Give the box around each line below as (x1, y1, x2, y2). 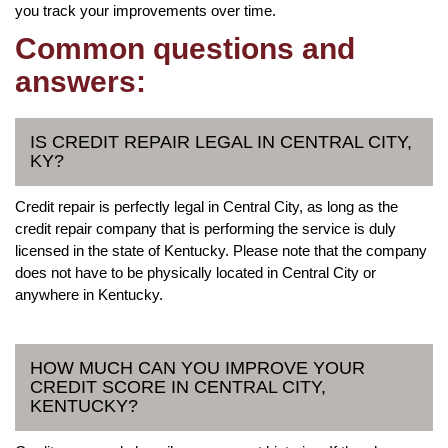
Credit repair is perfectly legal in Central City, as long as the (15, 197, 398, 215)
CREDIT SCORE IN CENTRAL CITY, (30, 376, 326, 397)
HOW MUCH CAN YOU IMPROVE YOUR (30, 357, 365, 378)
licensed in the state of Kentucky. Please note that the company (15, 241, 427, 259)
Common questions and (15, 31, 355, 65)
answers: (15, 64, 146, 98)
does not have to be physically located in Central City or (15, 263, 376, 281)
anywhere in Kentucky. (15, 285, 163, 303)
